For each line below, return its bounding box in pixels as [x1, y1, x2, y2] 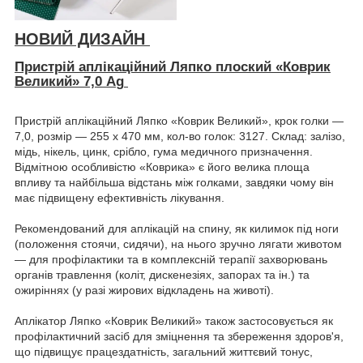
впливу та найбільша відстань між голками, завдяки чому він [15, 176, 334, 190]
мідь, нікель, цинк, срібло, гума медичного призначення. [15, 145, 313, 159]
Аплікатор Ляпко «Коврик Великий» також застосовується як [15, 314, 333, 328]
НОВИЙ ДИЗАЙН [15, 29, 150, 48]
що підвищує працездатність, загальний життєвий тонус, [15, 345, 313, 359]
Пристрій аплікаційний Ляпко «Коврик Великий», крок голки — [15, 114, 344, 128]
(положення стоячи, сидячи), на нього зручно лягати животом [15, 237, 342, 251]
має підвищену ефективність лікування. [15, 191, 224, 205]
